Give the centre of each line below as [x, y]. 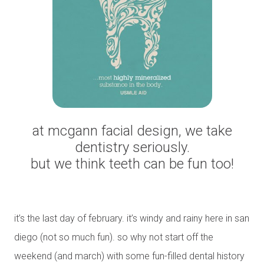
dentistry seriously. [132, 148]
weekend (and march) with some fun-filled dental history [129, 256]
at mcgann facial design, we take [132, 131]
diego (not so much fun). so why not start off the [114, 237]
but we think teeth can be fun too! [132, 164]
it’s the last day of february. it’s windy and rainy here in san [132, 218]
